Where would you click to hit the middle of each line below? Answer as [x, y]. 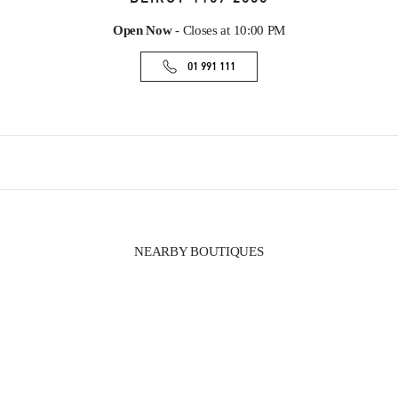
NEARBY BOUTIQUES [199, 252]
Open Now [142, 31]
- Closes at [201, 31]
